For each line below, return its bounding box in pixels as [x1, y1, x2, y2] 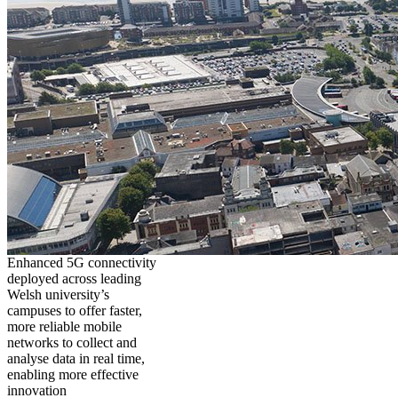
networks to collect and [7, 334, 137, 350]
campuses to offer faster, [7, 302, 142, 318]
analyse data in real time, [7, 350, 145, 366]
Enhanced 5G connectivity [7, 254, 156, 270]
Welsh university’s [7, 286, 109, 302]
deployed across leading [7, 270, 141, 286]
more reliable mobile [7, 318, 122, 334]
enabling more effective [7, 366, 139, 382]
